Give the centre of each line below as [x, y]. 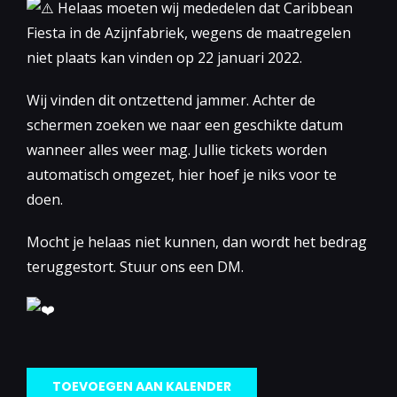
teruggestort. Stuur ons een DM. [135, 266]
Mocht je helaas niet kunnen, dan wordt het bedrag [197, 241]
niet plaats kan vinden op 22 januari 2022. [164, 57]
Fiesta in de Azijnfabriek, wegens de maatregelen [189, 32]
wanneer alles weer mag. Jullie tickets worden [177, 149]
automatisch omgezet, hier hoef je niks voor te [182, 174]
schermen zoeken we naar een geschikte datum [185, 125]
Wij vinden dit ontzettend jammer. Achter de [171, 100]
